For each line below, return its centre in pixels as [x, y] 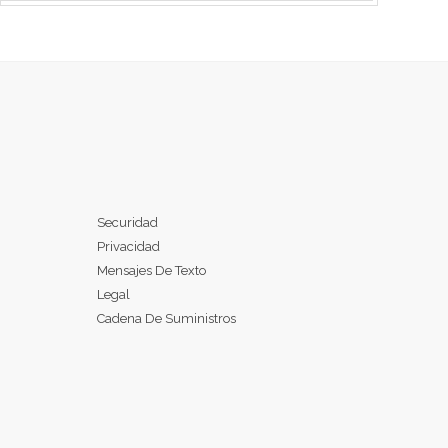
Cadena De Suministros [167, 319]
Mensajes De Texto [152, 271]
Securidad [128, 223]
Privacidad [129, 247]
